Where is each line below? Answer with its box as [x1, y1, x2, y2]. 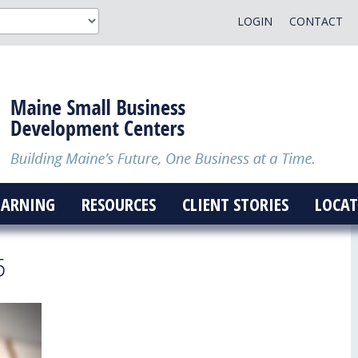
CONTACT [288, 14, 343, 29]
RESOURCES [81, 192, 156, 216]
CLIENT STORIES [181, 192, 288, 216]
